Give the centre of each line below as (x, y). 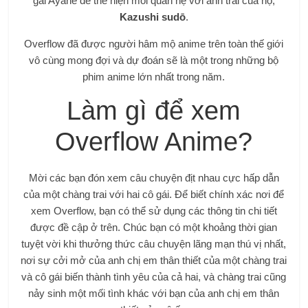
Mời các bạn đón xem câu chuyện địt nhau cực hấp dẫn (154, 177)
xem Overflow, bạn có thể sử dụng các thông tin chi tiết (154, 210)
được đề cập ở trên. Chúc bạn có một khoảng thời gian (154, 227)
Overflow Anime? (154, 141)
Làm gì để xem (154, 110)
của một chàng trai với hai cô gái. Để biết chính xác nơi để (154, 194)
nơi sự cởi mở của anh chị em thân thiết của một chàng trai (154, 260)
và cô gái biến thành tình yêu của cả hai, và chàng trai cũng (154, 276)
